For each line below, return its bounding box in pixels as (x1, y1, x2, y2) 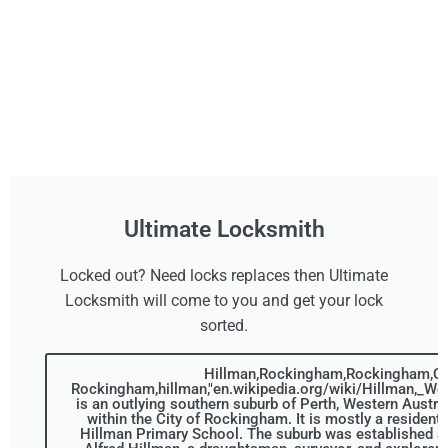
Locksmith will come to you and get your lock (65, 290, 383, 310)
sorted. (200, 315, 248, 335)
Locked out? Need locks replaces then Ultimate (60, 265, 388, 285)
